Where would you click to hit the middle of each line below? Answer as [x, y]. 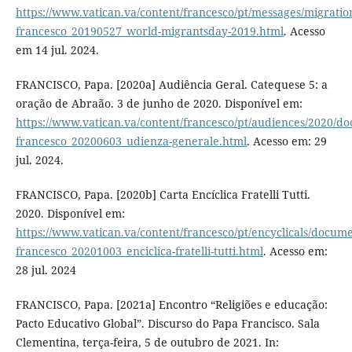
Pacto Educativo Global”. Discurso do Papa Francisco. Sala [167, 323]
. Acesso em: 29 [286, 141]
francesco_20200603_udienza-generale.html [131, 141]
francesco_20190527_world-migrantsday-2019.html [149, 31]
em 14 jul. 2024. [57, 49]
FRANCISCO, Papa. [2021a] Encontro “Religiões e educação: [171, 304]
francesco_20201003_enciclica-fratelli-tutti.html [139, 251]
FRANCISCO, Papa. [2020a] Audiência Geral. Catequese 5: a [171, 84]
